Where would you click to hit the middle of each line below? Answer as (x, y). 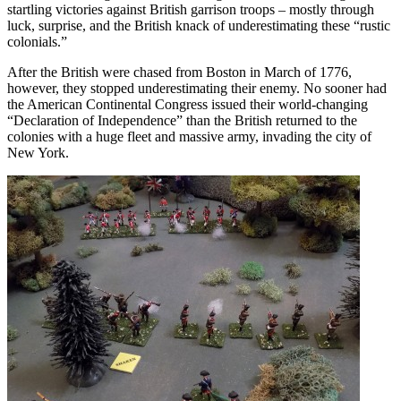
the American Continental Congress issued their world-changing (188, 104)
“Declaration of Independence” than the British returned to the (182, 120)
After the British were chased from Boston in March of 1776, (179, 72)
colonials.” (37, 41)
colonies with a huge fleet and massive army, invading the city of (189, 136)
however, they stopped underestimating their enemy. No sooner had (197, 88)
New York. (38, 152)
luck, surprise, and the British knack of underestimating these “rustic (199, 25)
